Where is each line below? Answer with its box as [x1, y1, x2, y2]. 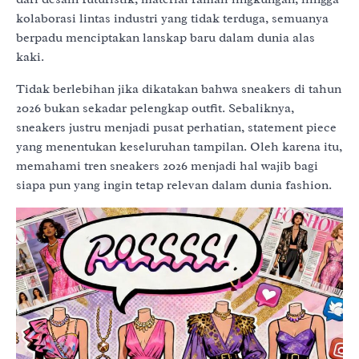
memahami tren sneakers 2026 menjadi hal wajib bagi [16, 157, 318, 174]
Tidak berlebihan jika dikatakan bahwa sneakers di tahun [16, 80, 341, 97]
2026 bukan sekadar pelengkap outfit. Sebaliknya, [16, 99, 294, 116]
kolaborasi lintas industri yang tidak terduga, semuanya [16, 10, 329, 26]
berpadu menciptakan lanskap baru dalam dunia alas [16, 29, 315, 46]
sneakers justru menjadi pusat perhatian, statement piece [16, 119, 337, 135]
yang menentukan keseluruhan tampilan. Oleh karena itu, [16, 138, 342, 155]
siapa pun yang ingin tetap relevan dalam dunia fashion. [16, 176, 332, 193]
